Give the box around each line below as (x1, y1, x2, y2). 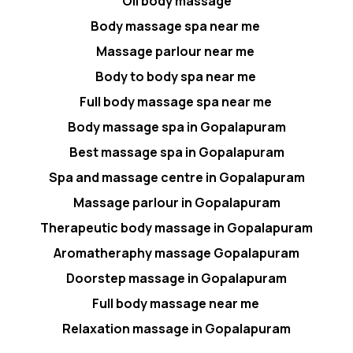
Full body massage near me (91, 294, 262, 312)
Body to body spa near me (95, 67, 258, 85)
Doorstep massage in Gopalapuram (66, 269, 287, 287)
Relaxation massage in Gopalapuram (62, 319, 291, 337)
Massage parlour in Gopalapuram (72, 193, 281, 211)
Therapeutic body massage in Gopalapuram (40, 218, 313, 236)
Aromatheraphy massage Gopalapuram (54, 243, 299, 262)
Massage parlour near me (96, 42, 257, 60)
